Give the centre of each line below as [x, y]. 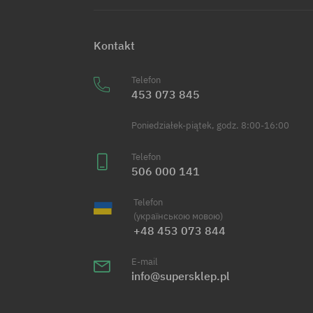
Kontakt [115, 45]
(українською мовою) [178, 216]
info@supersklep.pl [181, 276]
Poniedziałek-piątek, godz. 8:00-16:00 [211, 125]
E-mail [145, 261]
